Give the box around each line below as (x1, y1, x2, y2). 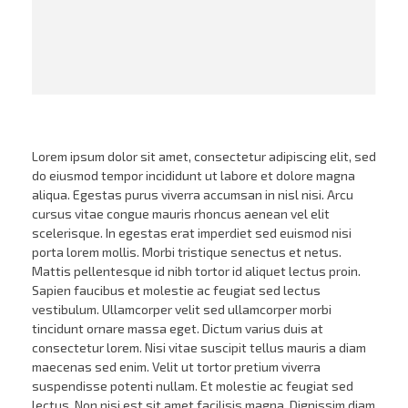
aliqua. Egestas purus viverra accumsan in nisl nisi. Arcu (32, 187, 353, 203)
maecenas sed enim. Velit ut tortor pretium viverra (32, 359, 321, 375)
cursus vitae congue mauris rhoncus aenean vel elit (32, 206, 330, 222)
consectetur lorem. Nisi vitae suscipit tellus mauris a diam (32, 340, 366, 356)
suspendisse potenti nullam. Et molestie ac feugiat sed (32, 378, 353, 394)
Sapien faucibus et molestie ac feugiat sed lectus (32, 282, 321, 299)
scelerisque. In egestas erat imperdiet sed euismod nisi (32, 225, 352, 241)
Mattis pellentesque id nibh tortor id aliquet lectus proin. (32, 263, 361, 280)
